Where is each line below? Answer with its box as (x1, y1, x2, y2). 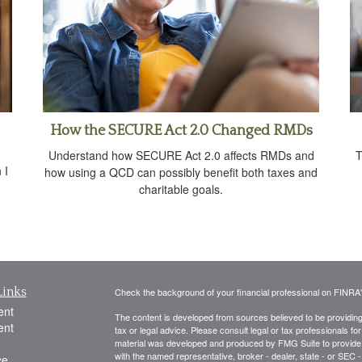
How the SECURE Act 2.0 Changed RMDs (49, 123, 313, 140)
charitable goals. (139, 181, 223, 198)
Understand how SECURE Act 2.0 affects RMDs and (48, 147, 314, 164)
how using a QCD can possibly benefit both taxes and (44, 164, 318, 181)
